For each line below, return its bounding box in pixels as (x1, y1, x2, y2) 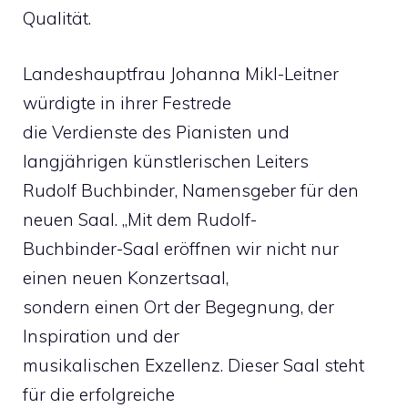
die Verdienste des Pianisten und (23, 120, 290, 143)
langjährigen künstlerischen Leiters (23, 149, 309, 172)
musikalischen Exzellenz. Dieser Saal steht (23, 353, 364, 376)
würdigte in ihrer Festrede (23, 91, 231, 114)
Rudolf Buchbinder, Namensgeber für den (23, 178, 359, 201)
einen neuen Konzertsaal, (23, 266, 229, 289)
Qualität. (23, 7, 91, 29)
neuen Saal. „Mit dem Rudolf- (23, 208, 257, 230)
